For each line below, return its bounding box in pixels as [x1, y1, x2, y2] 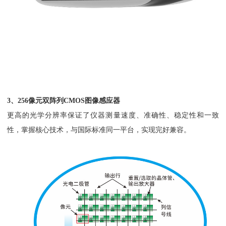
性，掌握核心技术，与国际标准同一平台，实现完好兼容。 [7, 126, 191, 134]
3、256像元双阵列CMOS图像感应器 [7, 96, 121, 105]
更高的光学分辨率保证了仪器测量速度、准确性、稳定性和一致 [7, 111, 219, 120]
